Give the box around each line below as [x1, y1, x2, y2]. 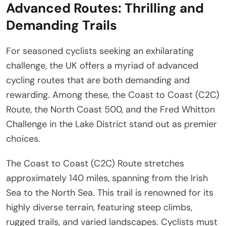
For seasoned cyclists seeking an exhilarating [6, 44, 194, 57]
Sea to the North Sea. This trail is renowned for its [6, 186, 213, 199]
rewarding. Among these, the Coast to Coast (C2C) [6, 88, 219, 101]
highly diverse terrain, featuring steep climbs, [6, 201, 192, 213]
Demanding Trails [6, 16, 117, 34]
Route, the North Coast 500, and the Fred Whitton [6, 103, 215, 116]
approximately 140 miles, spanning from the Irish [6, 172, 208, 184]
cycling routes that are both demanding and [6, 74, 190, 86]
